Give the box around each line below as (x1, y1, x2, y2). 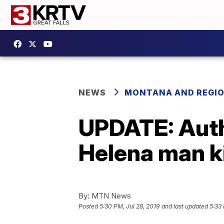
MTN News (89, 191, 131, 200)
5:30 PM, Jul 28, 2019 (99, 202, 159, 210)
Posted (78, 202, 99, 210)
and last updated (161, 202, 208, 210)
